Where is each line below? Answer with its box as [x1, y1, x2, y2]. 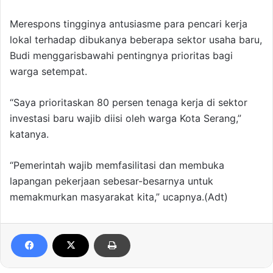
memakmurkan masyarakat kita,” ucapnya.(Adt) [10, 191, 228, 204]
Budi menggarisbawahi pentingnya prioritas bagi [10, 49, 233, 62]
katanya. [10, 128, 49, 141]
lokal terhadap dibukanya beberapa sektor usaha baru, [10, 34, 262, 46]
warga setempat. [10, 65, 87, 78]
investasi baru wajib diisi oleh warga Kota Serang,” [10, 112, 241, 125]
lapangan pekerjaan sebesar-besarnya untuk [10, 175, 213, 188]
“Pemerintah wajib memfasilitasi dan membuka [10, 159, 224, 172]
